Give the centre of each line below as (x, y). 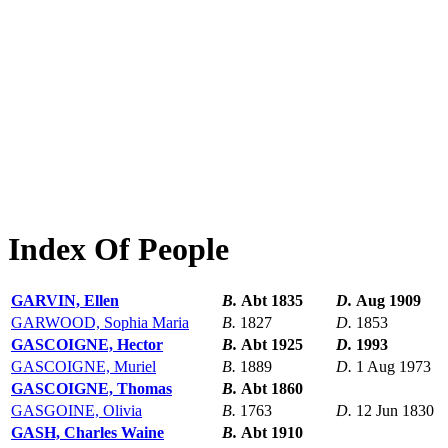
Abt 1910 (272, 433)
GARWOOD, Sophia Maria (100, 323)
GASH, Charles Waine (87, 433)
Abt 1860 (272, 389)
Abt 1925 (272, 345)
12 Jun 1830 (395, 411)
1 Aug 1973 (393, 367)
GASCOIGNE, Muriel (83, 367)
